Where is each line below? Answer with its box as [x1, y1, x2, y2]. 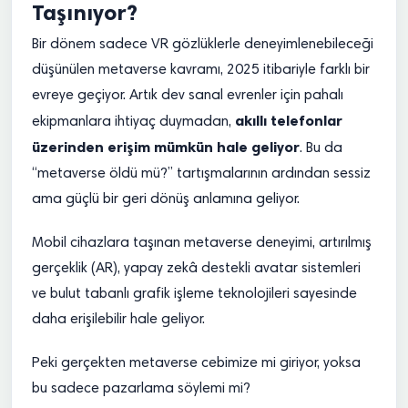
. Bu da [300, 141, 342, 156]
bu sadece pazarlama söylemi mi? [32, 382, 250, 396]
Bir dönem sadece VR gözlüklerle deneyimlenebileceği [32, 37, 373, 52]
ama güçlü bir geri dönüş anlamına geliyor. [32, 192, 300, 207]
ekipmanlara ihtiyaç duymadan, [32, 115, 235, 129]
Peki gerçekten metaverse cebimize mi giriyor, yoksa [32, 356, 361, 371]
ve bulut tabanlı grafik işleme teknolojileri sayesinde [32, 287, 357, 301]
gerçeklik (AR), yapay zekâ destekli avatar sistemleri [32, 261, 361, 276]
